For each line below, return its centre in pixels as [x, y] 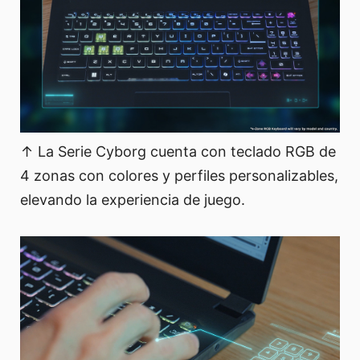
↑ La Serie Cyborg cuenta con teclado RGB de [178, 152]
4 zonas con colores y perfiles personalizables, [179, 176]
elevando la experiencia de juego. [133, 200]
